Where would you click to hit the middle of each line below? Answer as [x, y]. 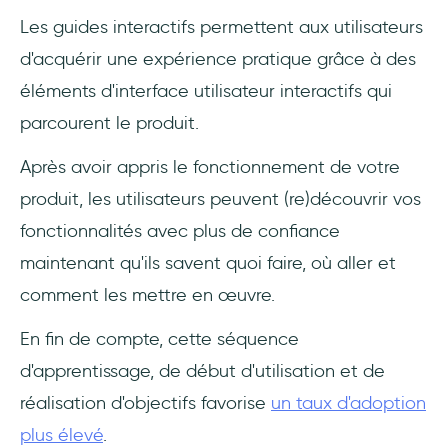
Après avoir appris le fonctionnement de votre [210, 167]
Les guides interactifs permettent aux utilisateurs [221, 27]
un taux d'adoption [348, 403]
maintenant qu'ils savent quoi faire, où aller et [208, 263]
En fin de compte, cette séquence [159, 339]
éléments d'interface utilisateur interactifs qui [206, 91]
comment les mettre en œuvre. [147, 295]
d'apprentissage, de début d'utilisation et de [202, 371]
